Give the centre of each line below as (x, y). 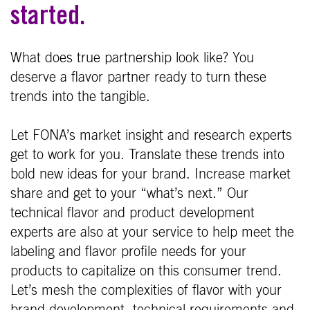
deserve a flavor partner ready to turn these (138, 78)
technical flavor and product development (133, 213)
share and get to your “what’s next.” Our (129, 194)
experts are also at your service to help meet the (152, 233)
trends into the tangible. (80, 97)
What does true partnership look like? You (132, 58)
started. (48, 19)
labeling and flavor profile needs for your (128, 252)
